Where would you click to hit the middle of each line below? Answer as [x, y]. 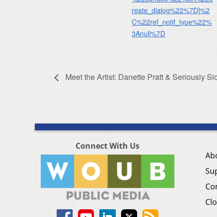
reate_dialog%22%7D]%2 [171, 10]
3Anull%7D [148, 33]
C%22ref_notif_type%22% [172, 22]
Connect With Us [108, 146]
